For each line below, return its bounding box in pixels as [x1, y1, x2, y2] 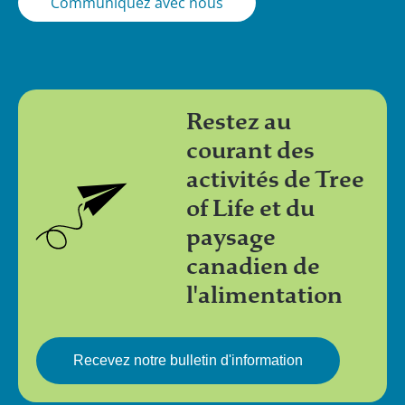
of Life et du [185, 193, 315, 223]
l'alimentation [185, 279, 343, 310]
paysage [185, 221, 276, 252]
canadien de [185, 250, 320, 281]
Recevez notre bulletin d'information [73, 352, 303, 368]
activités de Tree [185, 164, 364, 194]
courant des [185, 135, 315, 165]
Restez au [185, 106, 291, 137]
